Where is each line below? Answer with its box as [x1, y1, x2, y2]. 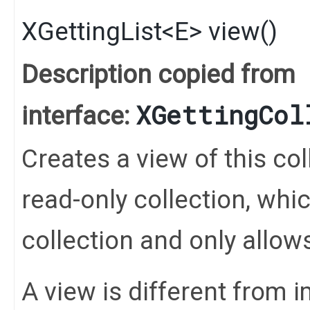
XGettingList [21, 16, 162, 46]
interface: [21, 100, 136, 131]
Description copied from [21, 59, 295, 89]
